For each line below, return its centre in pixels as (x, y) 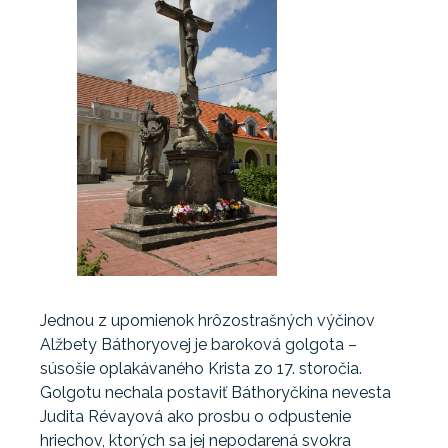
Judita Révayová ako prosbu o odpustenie (195, 416)
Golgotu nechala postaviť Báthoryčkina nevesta (215, 392)
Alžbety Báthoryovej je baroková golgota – (198, 344)
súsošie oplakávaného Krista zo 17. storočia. (201, 368)
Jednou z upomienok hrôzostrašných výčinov (207, 320)
